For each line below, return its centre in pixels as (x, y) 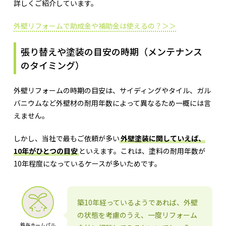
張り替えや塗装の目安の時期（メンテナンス (111, 51)
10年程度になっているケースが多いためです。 (87, 164)
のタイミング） (52, 65)
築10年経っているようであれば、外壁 (137, 203)
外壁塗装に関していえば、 (163, 138)
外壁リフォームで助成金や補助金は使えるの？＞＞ (95, 26)
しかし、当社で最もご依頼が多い (66, 138)
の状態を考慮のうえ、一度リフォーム (137, 215)
